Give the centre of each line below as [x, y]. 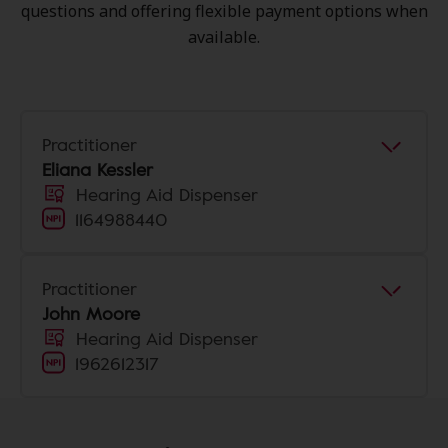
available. [224, 37]
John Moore [91, 313]
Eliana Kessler [97, 169]
